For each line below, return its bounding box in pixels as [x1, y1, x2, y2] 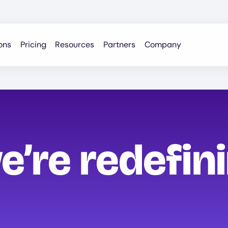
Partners [103, 39, 136, 50]
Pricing [20, 39, 46, 50]
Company [145, 39, 182, 50]
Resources [55, 39, 95, 50]
